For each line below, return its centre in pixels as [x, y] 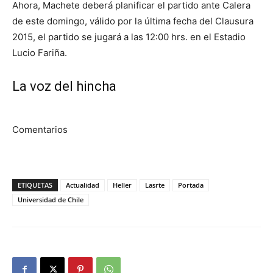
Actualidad [83, 185]
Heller [122, 185]
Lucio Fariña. [40, 52]
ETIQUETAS [35, 185]
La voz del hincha [64, 86]
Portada [191, 185]
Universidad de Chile [51, 199]
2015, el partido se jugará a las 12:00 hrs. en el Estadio [129, 37]
